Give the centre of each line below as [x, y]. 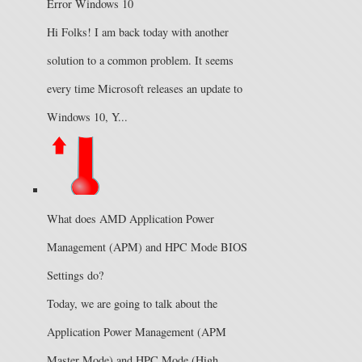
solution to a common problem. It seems [140, 60]
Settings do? [75, 275]
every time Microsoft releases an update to [145, 88]
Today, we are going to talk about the [132, 303]
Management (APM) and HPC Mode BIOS [147, 246]
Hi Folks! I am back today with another [138, 32]
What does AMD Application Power [130, 218]
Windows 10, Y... [87, 116]
